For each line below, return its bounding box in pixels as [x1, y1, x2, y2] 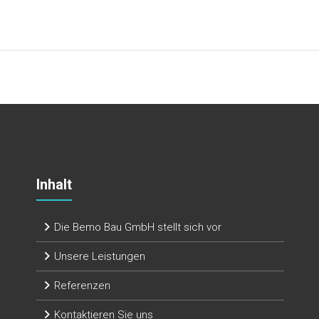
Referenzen [54, 278, 111, 292]
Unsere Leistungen [54, 249, 146, 263]
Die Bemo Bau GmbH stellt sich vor [54, 220, 222, 234]
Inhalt [36, 175, 73, 193]
